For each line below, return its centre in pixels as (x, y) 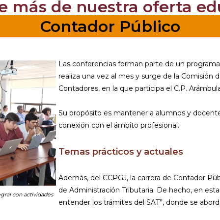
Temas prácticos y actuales (121, 152)
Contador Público (110, 27)
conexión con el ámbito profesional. (119, 125)
